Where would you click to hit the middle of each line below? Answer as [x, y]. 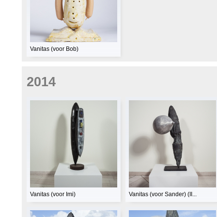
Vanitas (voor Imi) [53, 194]
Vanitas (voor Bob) [54, 49]
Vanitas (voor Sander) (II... [163, 194]
